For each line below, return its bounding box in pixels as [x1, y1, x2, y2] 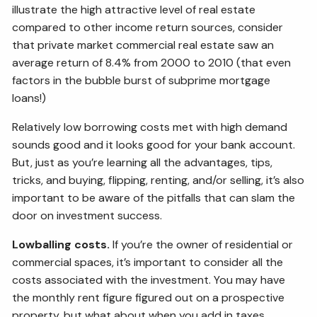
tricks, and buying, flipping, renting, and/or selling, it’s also [12, 172, 305, 188]
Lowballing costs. [12, 236, 110, 252]
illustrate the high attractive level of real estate [12, 1, 256, 17]
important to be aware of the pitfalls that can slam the [12, 190, 296, 205]
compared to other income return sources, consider [12, 19, 284, 35]
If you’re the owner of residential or [110, 236, 294, 252]
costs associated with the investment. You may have [12, 272, 286, 287]
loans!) [12, 90, 47, 105]
